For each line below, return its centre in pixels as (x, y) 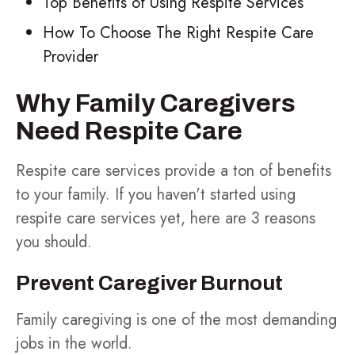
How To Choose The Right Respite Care (178, 33)
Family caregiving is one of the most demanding (176, 320)
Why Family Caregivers (156, 103)
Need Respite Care (129, 131)
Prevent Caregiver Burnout (149, 283)
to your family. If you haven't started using (156, 195)
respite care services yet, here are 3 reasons (166, 218)
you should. (54, 242)
